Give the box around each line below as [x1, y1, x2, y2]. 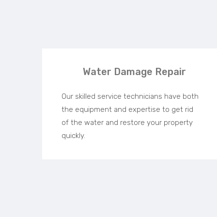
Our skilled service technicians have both [62, 92, 199, 101]
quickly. [62, 131, 85, 140]
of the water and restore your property [62, 118, 193, 127]
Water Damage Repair [83, 66, 186, 78]
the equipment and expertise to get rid [62, 105, 193, 114]
